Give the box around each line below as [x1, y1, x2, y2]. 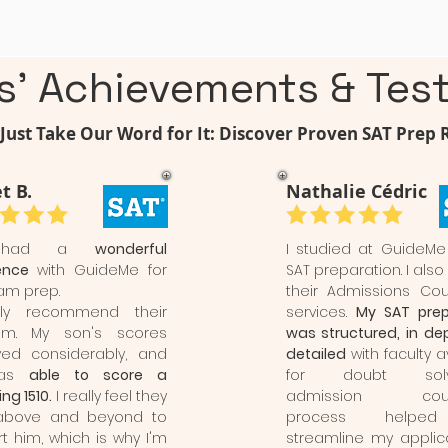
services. [285, 302, 356, 322]
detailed [285, 344, 346, 364]
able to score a [28, 365, 167, 385]
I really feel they [51, 386, 167, 406]
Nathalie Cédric [285, 179, 427, 204]
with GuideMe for [28, 260, 167, 280]
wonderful [94, 239, 167, 259]
